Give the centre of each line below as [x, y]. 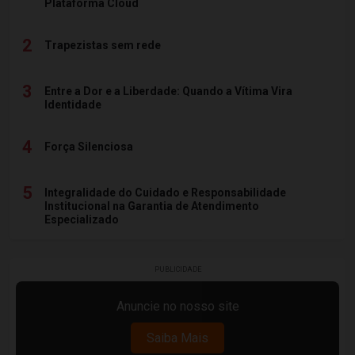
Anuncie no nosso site [177, 306]
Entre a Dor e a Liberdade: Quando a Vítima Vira [168, 91]
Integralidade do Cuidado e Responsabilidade [165, 192]
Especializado [82, 219]
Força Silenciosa [89, 146]
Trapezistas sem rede [103, 45]
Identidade [73, 104]
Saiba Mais [177, 338]
